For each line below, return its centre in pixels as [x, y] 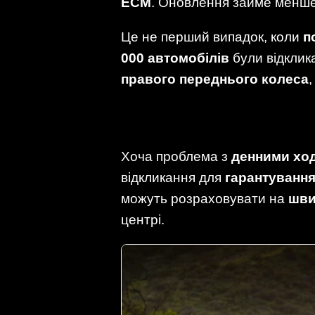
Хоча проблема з [176, 157]
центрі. [143, 220]
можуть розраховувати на [205, 199]
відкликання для [173, 178]
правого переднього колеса [215, 79]
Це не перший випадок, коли [212, 37]
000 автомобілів [175, 58]
